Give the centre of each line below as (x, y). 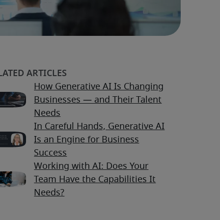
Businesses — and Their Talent (98, 100)
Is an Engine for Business (87, 140)
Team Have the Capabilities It (95, 180)
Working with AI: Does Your (91, 167)
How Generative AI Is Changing (99, 87)
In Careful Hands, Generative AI (99, 127)
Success (51, 153)
